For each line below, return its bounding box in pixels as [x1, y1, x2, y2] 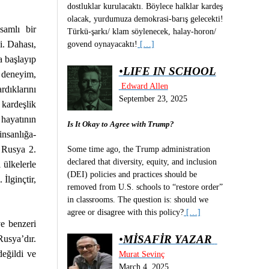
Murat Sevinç [118, 249, 165, 259]
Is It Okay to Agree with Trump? [67, 119, 175, 128]
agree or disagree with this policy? [67, 207, 184, 217]
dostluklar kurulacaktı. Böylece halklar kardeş [67, 1, 223, 11]
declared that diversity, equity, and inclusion [67, 157, 217, 166]
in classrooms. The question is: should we [67, 195, 209, 204]
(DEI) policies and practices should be [67, 169, 198, 179]
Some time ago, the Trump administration [67, 144, 211, 154]
